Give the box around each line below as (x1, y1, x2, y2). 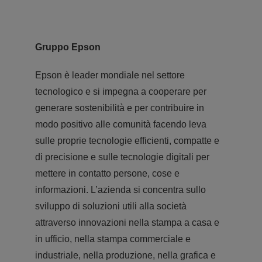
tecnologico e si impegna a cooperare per (35, 86, 206, 96)
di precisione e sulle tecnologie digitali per (35, 151, 209, 162)
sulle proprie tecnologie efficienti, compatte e (35, 135, 219, 146)
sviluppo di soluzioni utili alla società (35, 201, 187, 211)
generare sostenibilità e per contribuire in (35, 102, 204, 113)
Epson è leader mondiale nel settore (35, 70, 185, 80)
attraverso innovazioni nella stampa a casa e (35, 217, 219, 227)
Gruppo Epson (35, 42, 101, 52)
